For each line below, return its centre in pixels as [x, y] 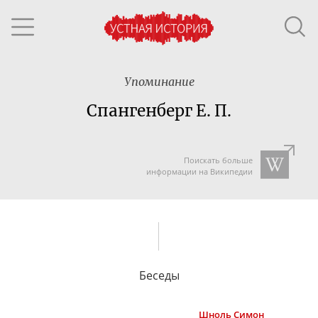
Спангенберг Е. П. [159, 111]
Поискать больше [218, 160]
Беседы [159, 275]
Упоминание [159, 82]
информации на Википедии [199, 171]
